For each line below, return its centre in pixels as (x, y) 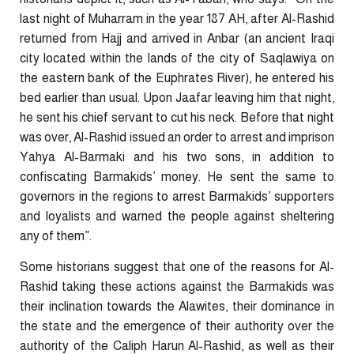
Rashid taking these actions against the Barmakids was (177, 287)
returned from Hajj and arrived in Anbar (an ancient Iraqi (177, 38)
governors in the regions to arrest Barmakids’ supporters (177, 196)
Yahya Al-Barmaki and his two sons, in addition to (177, 156)
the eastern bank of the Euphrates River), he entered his (177, 77)
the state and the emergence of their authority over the (177, 326)
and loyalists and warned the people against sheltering (177, 216)
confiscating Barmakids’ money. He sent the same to (177, 176)
